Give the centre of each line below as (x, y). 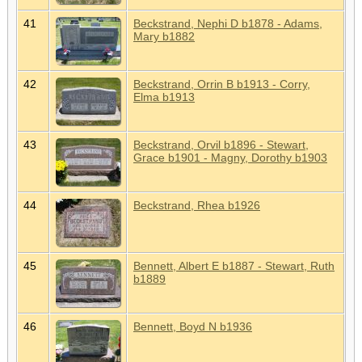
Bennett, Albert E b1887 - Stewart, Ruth (234, 265)
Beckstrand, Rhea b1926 (197, 205)
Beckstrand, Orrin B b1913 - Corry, (222, 84)
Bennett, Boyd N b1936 (193, 326)
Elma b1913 (164, 97)
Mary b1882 (164, 36)
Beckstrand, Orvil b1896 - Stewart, (221, 144)
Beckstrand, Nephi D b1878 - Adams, (228, 23)
